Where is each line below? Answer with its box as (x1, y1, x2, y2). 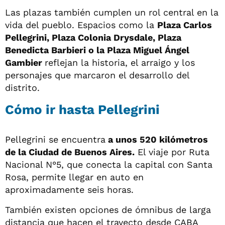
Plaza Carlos (157, 19, 212, 30)
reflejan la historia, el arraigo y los (45, 57, 195, 68)
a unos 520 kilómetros (105, 134, 208, 145)
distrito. (5, 82, 40, 93)
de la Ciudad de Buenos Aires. (5, 146, 135, 157)
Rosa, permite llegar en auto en (5, 171, 144, 182)
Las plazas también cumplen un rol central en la (5, 7, 218, 18)
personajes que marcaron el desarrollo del (5, 69, 189, 80)
